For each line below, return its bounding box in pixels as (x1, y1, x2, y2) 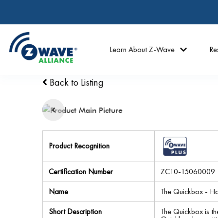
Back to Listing (47, 76, 104, 89)
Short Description (49, 206, 102, 217)
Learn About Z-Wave (109, 44, 175, 54)
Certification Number (49, 166, 113, 177)
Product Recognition (49, 141, 109, 151)
